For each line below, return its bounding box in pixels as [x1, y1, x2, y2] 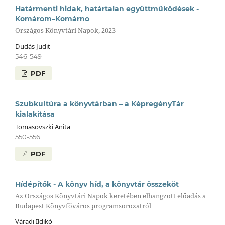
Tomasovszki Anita [15, 122, 70, 131]
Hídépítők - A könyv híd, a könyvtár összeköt [15, 179, 179, 189]
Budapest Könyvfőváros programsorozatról [15, 201, 151, 210]
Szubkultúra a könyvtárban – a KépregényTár [15, 99, 184, 108]
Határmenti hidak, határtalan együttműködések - [15, 4, 199, 13]
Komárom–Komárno [15, 14, 89, 23]
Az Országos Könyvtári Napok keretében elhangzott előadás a [15, 191, 206, 200]
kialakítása [15, 109, 55, 119]
